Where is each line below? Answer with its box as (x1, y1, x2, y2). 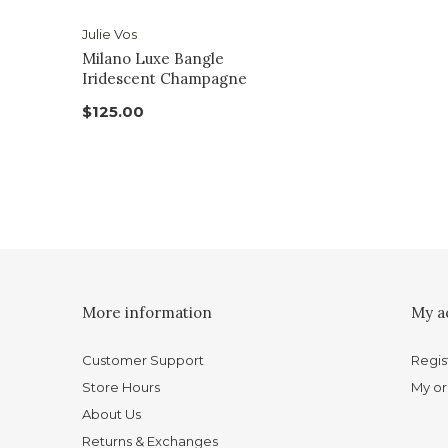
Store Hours (82, 379, 160, 396)
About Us (82, 406, 141, 423)
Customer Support (82, 352, 204, 369)
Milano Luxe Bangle (82, 49, 224, 69)
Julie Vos (82, 26, 137, 43)
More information (82, 303, 212, 323)
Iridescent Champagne (82, 69, 247, 89)
